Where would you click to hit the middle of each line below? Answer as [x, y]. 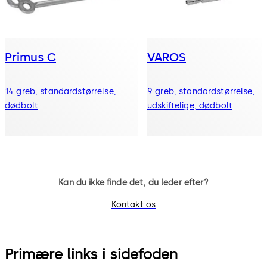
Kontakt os [133, 204]
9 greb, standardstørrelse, [201, 91]
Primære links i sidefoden [91, 254]
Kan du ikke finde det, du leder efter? [133, 183]
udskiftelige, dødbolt [190, 105]
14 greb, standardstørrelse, [60, 91]
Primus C [30, 57]
